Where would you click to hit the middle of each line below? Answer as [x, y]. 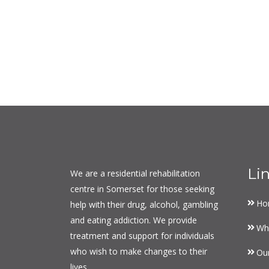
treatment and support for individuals [142, 235]
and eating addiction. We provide [134, 220]
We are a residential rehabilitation [135, 173]
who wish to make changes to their [139, 251]
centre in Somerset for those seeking [142, 189]
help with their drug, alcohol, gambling [144, 204]
